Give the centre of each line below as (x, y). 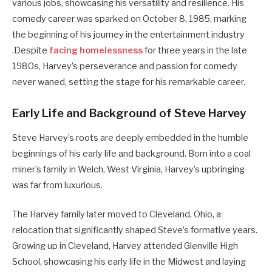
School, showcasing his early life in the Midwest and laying (129, 261)
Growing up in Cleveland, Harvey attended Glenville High (125, 246)
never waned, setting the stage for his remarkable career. (129, 82)
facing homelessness (96, 50)
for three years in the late (195, 50)
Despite (32, 50)
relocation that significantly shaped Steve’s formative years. (135, 230)
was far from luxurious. (57, 185)
